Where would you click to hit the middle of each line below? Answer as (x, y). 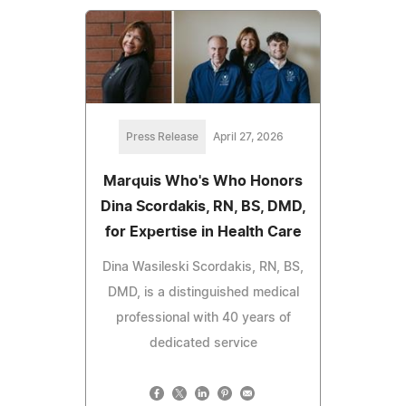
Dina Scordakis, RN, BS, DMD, (203, 207)
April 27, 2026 (248, 137)
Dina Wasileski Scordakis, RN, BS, (203, 268)
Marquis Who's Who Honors (203, 182)
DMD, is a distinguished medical (203, 293)
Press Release (162, 137)
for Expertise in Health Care (203, 232)
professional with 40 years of (203, 319)
